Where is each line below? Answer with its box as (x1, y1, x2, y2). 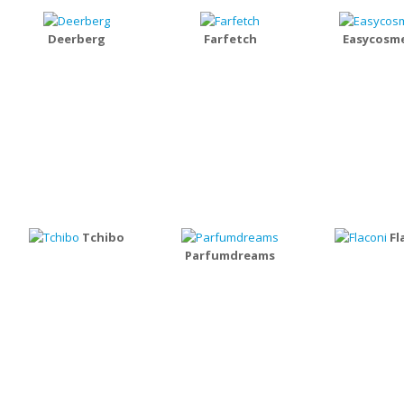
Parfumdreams (185, 247, 275, 263)
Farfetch (203, 31, 257, 47)
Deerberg (48, 31, 106, 47)
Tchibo (82, 229, 124, 245)
